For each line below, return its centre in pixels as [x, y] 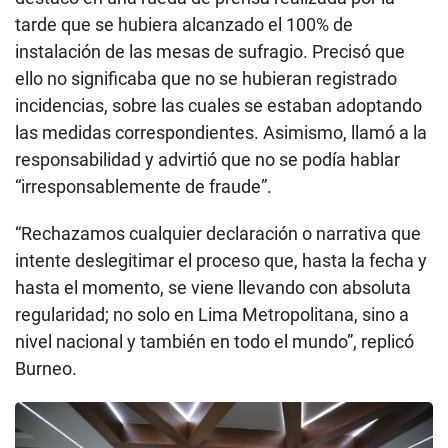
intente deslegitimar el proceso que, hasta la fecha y [221, 261]
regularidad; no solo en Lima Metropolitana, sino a [212, 315]
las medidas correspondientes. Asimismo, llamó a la [221, 133]
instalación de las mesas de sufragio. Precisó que [210, 52]
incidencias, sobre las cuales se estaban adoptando [218, 106]
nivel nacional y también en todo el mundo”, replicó [214, 342]
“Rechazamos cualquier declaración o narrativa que [218, 234]
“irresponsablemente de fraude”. [143, 187]
